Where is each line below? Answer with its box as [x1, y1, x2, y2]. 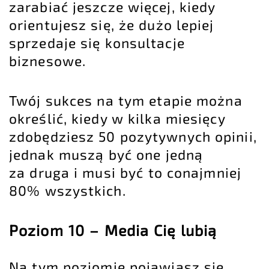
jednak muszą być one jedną [9, 145, 204, 163]
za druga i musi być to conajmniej [9, 163, 241, 181]
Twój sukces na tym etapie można [9, 91, 243, 109]
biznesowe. [9, 52, 86, 69]
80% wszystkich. [9, 181, 126, 199]
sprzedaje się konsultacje [9, 34, 185, 51]
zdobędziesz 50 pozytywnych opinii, [9, 127, 257, 145]
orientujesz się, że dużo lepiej [9, 16, 214, 33]
